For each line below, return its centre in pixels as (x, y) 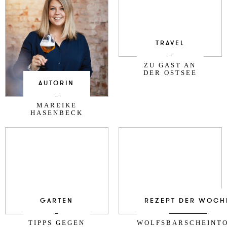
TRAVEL (170, 43)
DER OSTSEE (170, 72)
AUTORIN (57, 83)
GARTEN (56, 201)
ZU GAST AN (170, 65)
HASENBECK (56, 113)
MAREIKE (56, 105)
